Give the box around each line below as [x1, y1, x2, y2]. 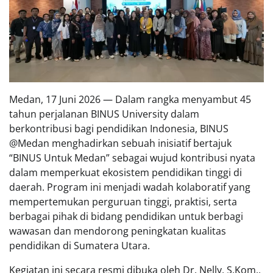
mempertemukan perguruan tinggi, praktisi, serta [9, 194, 237, 208]
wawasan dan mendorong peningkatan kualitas [9, 224, 226, 238]
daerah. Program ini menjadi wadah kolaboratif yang [9, 180, 250, 194]
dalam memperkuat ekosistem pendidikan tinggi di [9, 165, 242, 179]
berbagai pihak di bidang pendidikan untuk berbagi [9, 209, 243, 223]
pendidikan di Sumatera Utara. [9, 238, 150, 252]
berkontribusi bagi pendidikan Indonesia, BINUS [9, 121, 229, 135]
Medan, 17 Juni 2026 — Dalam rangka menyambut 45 [9, 92, 251, 106]
